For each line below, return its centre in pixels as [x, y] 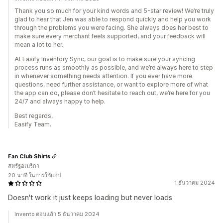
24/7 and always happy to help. [60, 101]
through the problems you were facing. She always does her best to [111, 28]
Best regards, [34, 116]
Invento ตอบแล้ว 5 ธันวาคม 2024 [57, 214]
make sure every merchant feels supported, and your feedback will [110, 36]
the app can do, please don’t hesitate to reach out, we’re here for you [112, 93]
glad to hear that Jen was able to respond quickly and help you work [113, 19]
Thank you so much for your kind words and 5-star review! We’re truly [114, 11]
